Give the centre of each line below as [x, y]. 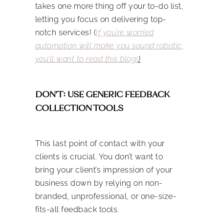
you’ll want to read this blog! [87, 59]
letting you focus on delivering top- [101, 19]
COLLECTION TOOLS [79, 108]
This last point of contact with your [100, 143]
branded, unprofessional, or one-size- [106, 196]
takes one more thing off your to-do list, [109, 6]
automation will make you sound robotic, [109, 45]
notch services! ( [65, 32]
